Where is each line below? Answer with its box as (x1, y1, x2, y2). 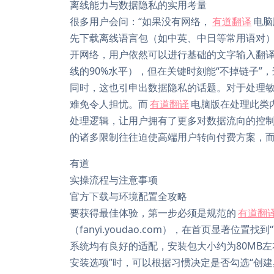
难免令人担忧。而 (70, 97, 148, 111)
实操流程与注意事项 (70, 173, 158, 187)
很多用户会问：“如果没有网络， (70, 15, 210, 28)
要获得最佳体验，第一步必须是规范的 (70, 206, 236, 220)
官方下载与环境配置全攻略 (70, 190, 187, 203)
